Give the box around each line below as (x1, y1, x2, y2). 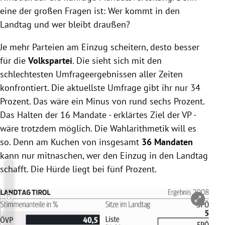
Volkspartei (28, 54, 72, 66)
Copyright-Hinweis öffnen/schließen (9, 196, 154, 209)
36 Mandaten (142, 136, 193, 148)
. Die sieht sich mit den (72, 54, 162, 66)
